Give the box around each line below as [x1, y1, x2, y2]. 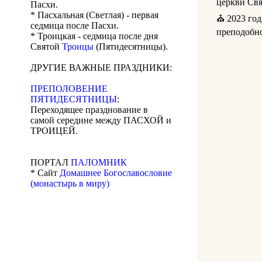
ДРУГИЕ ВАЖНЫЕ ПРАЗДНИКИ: [30, 63, 172, 73]
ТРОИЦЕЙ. [30, 126, 78, 136]
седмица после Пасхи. [30, 20, 119, 31]
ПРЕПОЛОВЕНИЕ [30, 84, 108, 94]
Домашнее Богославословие [60, 168, 172, 178]
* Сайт [30, 168, 60, 178]
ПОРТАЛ [30, 157, 71, 168]
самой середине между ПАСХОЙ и [30, 115, 171, 126]
